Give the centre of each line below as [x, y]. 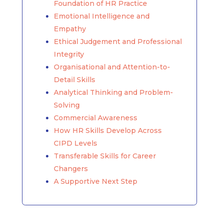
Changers [71, 169]
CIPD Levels [75, 143]
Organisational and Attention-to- [112, 67]
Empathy [70, 29]
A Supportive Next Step [95, 182]
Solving [66, 105]
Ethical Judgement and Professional [118, 42]
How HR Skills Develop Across [108, 131]
